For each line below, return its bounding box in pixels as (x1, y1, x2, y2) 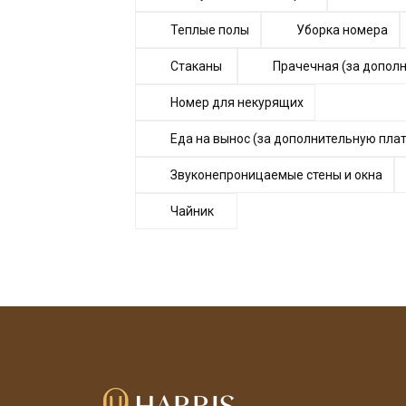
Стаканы (170, 59, 222, 73)
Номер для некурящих (170, 95, 304, 110)
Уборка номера (296, 23, 388, 37)
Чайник (170, 204, 214, 218)
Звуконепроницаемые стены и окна (170, 168, 382, 182)
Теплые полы (170, 23, 249, 37)
